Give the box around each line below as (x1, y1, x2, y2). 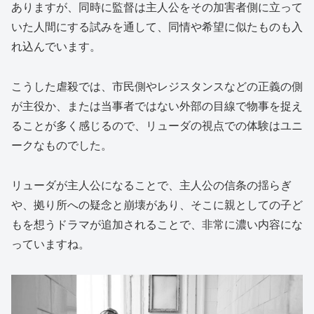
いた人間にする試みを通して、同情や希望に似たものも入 (11, 21, 303, 34)
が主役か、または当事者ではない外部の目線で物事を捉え (11, 100, 303, 113)
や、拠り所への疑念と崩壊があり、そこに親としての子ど (11, 198, 303, 211)
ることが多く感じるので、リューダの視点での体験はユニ (11, 120, 303, 132)
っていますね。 (11, 238, 90, 250)
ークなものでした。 (11, 139, 112, 152)
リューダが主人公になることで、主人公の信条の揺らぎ (11, 179, 292, 191)
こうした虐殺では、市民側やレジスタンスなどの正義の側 (11, 81, 303, 93)
